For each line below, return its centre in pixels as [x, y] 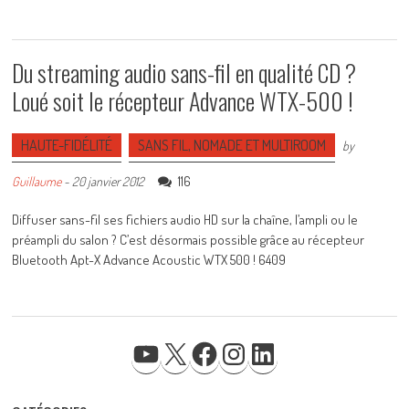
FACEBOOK [248, 338]
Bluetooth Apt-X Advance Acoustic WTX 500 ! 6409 [149, 259]
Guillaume [37, 181]
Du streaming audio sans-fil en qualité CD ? [184, 72]
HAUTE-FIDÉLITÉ [67, 145]
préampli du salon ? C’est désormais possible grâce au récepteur [189, 239]
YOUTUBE [187, 338]
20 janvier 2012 [109, 181]
